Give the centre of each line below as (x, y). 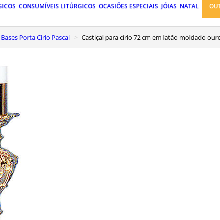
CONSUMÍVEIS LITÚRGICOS (57, 6)
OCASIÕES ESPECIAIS (128, 6)
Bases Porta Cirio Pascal (37, 37)
